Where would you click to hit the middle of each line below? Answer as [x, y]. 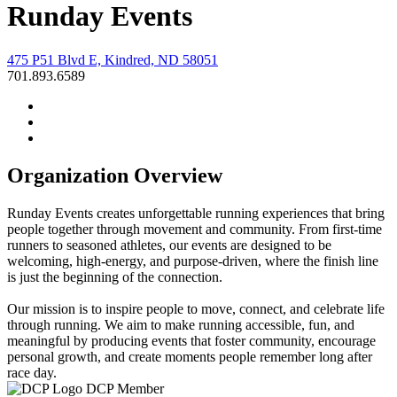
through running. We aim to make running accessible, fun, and [181, 324]
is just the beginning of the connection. [115, 276]
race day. [32, 372]
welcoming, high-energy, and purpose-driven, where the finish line [193, 261]
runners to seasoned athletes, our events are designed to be [169, 245]
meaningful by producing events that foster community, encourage [191, 340]
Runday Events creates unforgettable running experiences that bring [196, 213]
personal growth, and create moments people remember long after [190, 356]
